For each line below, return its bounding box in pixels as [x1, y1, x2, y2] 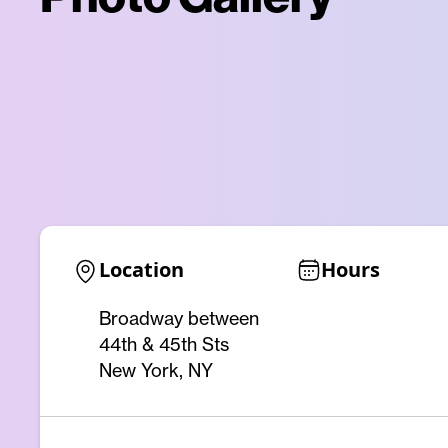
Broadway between [99, 307, 259, 330]
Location [99, 256, 184, 283]
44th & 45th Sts [99, 333, 229, 356]
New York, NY [99, 359, 213, 382]
